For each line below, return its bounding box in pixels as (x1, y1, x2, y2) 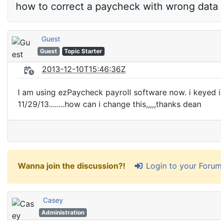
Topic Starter (64, 47, 103, 55)
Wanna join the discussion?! (18, 161, 127, 171)
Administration (41, 209, 84, 216)
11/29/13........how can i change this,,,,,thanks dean (18, 99, 201, 109)
